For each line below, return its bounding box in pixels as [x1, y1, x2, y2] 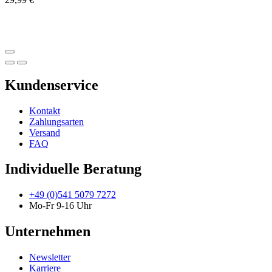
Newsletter [29, 252, 70, 263]
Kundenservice [5, 76, 98, 93]
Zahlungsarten [29, 116, 84, 127]
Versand [29, 127, 60, 138]
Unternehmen [5, 223, 90, 240]
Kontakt [29, 105, 60, 116]
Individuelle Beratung [5, 161, 141, 177]
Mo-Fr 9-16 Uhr [29, 200, 92, 211]
